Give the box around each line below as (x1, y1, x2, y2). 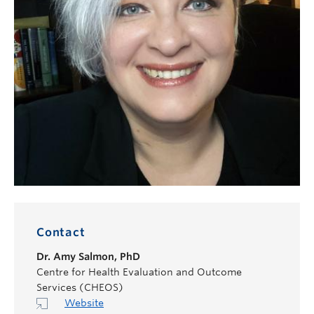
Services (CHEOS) (36, 281, 123, 293)
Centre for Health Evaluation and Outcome (36, 266, 242, 278)
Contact (36, 225, 86, 239)
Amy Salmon (53, 250, 114, 262)
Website (64, 296, 104, 308)
